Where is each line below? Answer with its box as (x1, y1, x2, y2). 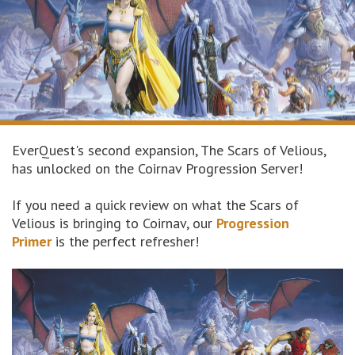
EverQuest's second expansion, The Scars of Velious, (12, 141, 326, 160)
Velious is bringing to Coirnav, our (12, 214, 216, 233)
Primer (12, 232, 52, 251)
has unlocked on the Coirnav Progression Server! (12, 159, 303, 178)
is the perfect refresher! (52, 232, 199, 251)
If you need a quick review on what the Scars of (12, 196, 299, 215)
